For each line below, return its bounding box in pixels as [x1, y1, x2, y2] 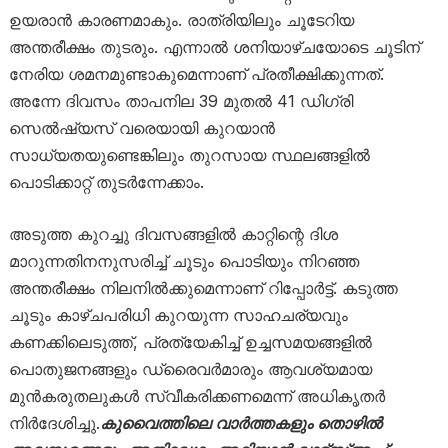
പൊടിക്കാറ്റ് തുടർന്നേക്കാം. [8, 171, 204, 192]
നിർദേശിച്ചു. [8, 412, 100, 433]
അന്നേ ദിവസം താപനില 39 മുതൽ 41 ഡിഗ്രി [8, 90, 353, 111]
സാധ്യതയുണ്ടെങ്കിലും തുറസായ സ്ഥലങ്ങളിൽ [8, 144, 370, 165]
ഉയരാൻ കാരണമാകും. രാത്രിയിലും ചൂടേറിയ [8, 9, 354, 30]
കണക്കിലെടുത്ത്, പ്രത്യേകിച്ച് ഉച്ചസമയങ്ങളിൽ [8, 331, 372, 352]
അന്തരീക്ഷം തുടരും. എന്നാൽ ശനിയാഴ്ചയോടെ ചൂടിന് [8, 36, 420, 57]
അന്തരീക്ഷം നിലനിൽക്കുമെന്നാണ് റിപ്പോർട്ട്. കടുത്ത [8, 277, 398, 298]
